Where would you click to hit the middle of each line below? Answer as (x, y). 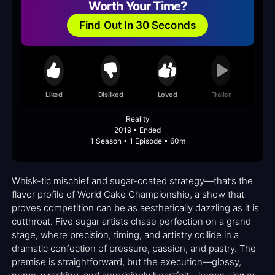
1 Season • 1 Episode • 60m (137, 141)
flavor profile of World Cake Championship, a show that (128, 195)
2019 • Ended (137, 130)
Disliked (110, 94)
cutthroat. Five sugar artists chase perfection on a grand (131, 222)
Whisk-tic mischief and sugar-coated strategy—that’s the (132, 181)
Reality (137, 119)
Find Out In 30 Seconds (137, 25)
